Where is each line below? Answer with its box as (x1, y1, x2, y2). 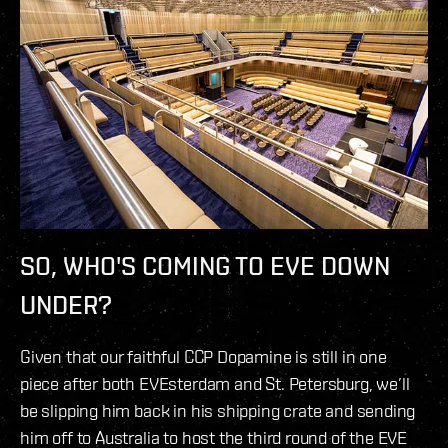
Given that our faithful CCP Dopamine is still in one (20, 345, 387, 367)
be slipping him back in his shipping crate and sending (20, 399, 416, 421)
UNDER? (20, 289, 112, 320)
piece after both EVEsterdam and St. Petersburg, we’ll (20, 372, 410, 394)
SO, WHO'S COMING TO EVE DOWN (20, 250, 390, 281)
